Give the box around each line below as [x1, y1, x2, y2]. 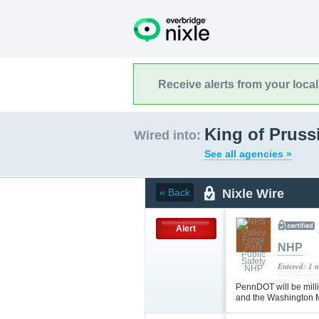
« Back [159, 187, 190, 198]
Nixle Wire [222, 186, 284, 201]
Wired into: [134, 128, 201, 142]
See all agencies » [204, 148, 292, 159]
